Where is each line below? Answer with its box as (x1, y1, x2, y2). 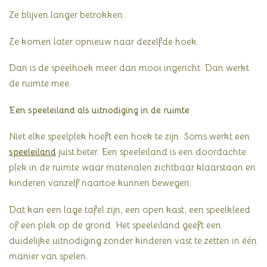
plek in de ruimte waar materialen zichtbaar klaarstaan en (9, 162, 256, 173)
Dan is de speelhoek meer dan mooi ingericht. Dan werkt (9, 62, 249, 74)
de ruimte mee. (9, 77, 72, 89)
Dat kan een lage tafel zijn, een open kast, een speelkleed (9, 203, 250, 215)
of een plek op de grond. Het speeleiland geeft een (9, 219, 221, 231)
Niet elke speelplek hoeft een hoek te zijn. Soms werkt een (9, 131, 250, 142)
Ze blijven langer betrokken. (9, 9, 125, 21)
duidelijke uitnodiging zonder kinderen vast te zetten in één (9, 234, 257, 246)
